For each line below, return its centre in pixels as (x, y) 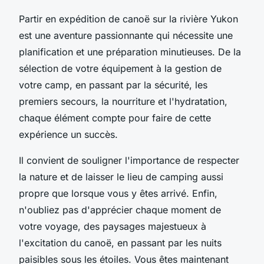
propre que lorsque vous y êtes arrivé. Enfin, (118, 193)
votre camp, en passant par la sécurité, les (113, 85)
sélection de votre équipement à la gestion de (120, 68)
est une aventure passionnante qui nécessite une (126, 35)
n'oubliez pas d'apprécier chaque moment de (120, 209)
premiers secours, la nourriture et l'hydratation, (123, 101)
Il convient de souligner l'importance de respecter (129, 160)
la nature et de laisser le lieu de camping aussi (121, 176)
